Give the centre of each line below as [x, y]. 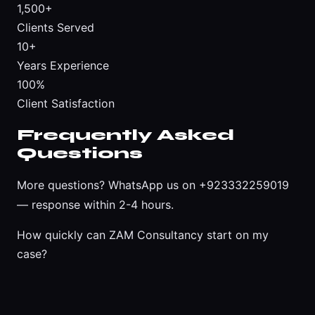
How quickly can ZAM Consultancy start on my [143, 235]
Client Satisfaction [66, 103]
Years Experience [63, 65]
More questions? [63, 185]
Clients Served [56, 27]
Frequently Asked [126, 135]
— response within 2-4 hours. [95, 205]
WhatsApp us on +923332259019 [199, 185]
